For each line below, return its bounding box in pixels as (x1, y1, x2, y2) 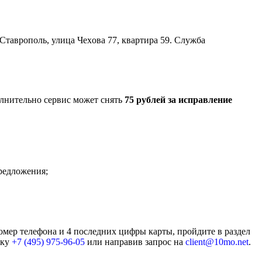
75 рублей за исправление (125, 95, 232, 105)
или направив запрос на (85, 237, 185, 247)
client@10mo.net (185, 237, 249, 247)
